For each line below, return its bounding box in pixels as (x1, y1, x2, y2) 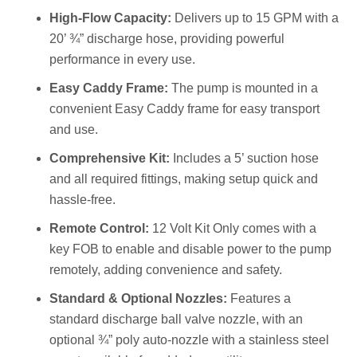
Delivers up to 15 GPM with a (171, 10, 339, 25)
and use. (49, 122, 99, 136)
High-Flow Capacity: (49, 10, 172, 25)
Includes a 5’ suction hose (170, 151, 320, 165)
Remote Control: (49, 221, 150, 235)
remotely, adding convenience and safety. (49, 262, 283, 277)
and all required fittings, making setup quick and (49, 171, 319, 186)
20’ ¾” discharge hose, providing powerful (49, 31, 285, 45)
